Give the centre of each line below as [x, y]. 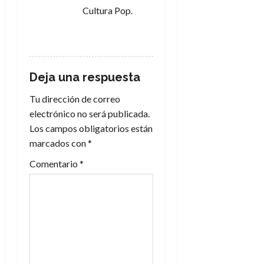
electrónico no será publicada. [90, 113]
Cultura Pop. [108, 10]
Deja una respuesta [85, 77]
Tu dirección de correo [75, 99]
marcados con [59, 143]
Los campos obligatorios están [91, 128]
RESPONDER [113, 36]
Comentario [55, 164]
